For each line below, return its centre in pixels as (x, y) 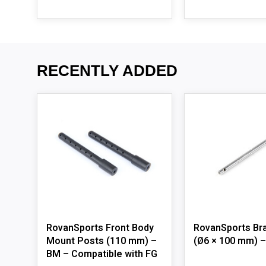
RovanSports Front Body (100, 228)
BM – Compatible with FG (102, 254)
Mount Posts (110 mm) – (102, 241)
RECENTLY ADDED (107, 71)
